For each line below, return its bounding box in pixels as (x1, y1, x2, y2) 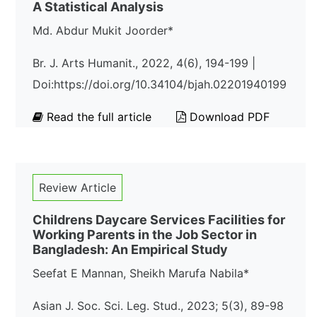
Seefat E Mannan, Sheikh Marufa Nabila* (33, 266, 249, 280)
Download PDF (186, 110, 270, 124)
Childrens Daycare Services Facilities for (33, 212, 285, 227)
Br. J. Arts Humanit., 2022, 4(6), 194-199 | (33, 56, 255, 70)
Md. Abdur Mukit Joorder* (33, 23, 173, 38)
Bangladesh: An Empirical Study (33, 242, 228, 257)
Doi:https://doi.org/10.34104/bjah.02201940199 (33, 77, 287, 91)
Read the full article (43, 110, 155, 124)
